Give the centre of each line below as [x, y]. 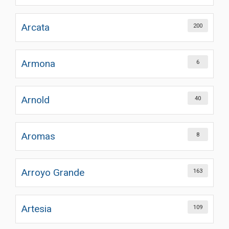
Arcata [35, 27]
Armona [38, 64]
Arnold [35, 100]
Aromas [38, 136]
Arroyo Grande [53, 173]
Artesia [36, 209]
